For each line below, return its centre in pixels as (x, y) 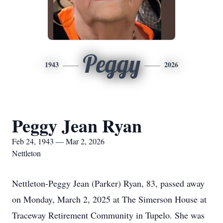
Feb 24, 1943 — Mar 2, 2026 (58, 141)
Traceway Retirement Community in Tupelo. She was (108, 215)
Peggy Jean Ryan (77, 125)
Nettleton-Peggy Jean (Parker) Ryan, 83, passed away (108, 183)
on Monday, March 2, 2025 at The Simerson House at (109, 199)
